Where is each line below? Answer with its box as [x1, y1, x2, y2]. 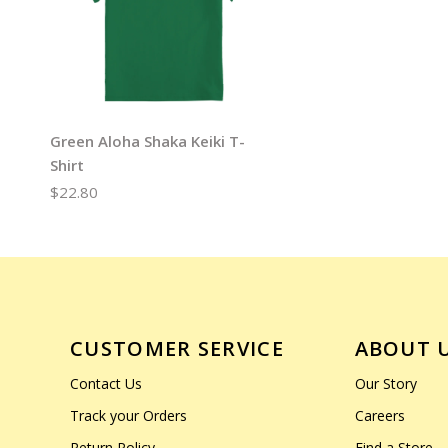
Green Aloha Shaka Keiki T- [50, 131, 245, 151]
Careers [354, 406, 405, 425]
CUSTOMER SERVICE [70, 335, 284, 362]
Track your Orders [70, 406, 187, 425]
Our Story [354, 374, 417, 393]
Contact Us [70, 374, 142, 393]
